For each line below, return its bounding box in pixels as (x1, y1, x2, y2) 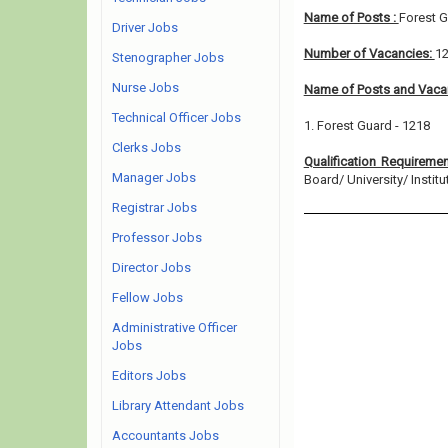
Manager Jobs (112, 170, 196, 185)
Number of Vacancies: (303, 46, 435, 61)
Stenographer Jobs (112, 50, 224, 65)
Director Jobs (112, 260, 191, 275)
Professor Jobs (112, 230, 202, 245)
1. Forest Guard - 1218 (303, 118, 430, 133)
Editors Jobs (112, 368, 186, 383)
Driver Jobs (112, 20, 178, 35)
